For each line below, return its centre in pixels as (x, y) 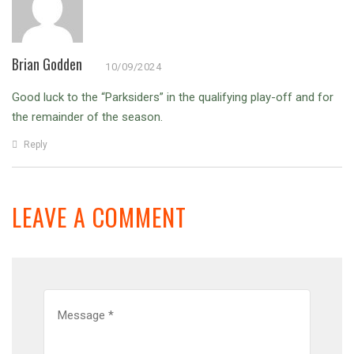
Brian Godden (47, 64)
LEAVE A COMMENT (99, 217)
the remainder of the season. (87, 117)
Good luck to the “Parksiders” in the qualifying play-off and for (173, 98)
